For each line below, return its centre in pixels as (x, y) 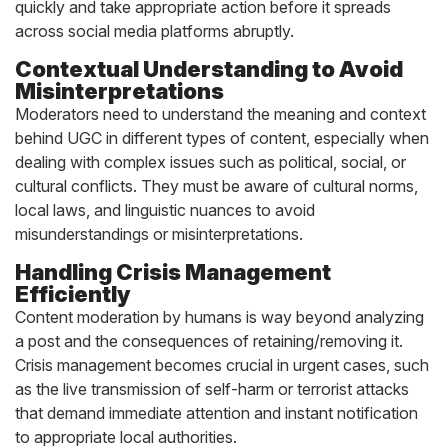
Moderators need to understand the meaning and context (220, 114)
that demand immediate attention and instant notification (216, 413)
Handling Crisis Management (173, 272)
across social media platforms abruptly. (154, 31)
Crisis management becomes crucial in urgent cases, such (222, 365)
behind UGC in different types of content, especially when (222, 138)
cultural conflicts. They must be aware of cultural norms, (216, 186)
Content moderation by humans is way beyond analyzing (219, 317)
